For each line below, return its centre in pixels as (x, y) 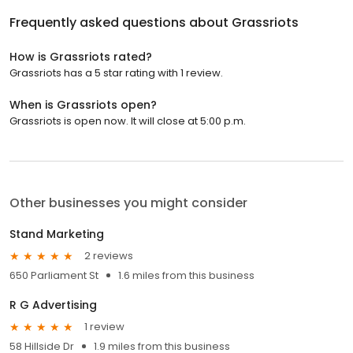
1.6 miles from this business (186, 275)
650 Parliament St (54, 275)
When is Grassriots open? (83, 104)
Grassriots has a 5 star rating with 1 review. (116, 72)
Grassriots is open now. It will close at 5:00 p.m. (128, 121)
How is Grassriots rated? (81, 56)
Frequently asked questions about (121, 22)
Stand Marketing (57, 234)
